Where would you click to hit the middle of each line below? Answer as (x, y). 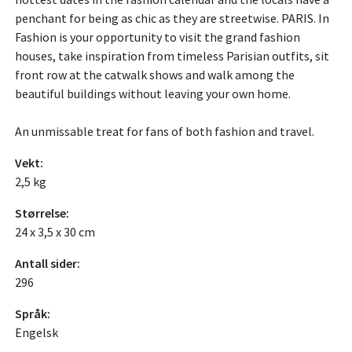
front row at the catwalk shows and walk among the (155, 75)
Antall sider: (48, 264)
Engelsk (37, 333)
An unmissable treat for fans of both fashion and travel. (165, 132)
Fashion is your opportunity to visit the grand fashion (158, 37)
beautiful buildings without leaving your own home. (153, 94)
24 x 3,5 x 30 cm (55, 232)
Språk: (33, 314)
